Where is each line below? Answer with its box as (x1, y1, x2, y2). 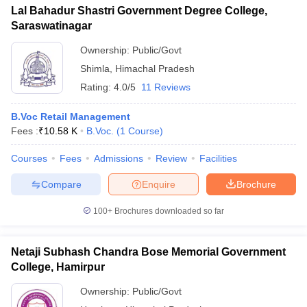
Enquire (142, 178, 175, 190)
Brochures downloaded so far (112, 206, 224, 216)
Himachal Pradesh (115, 63, 195, 74)
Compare (40, 178, 82, 190)
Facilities (199, 153, 237, 164)
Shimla (80, 63, 110, 74)
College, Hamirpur (11, 261, 105, 273)
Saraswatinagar (11, 20, 92, 32)
